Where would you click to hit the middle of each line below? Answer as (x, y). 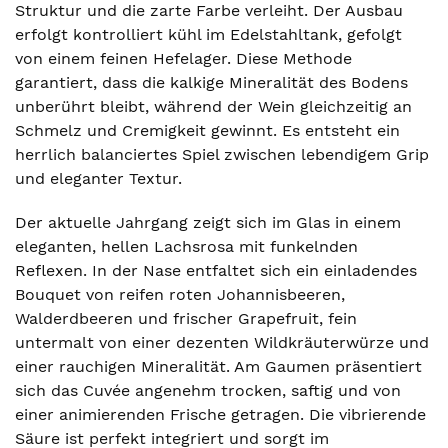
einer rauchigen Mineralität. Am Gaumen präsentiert (218, 366)
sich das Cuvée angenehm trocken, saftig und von (208, 390)
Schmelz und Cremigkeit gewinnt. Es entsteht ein (207, 130)
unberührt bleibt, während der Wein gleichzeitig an (213, 106)
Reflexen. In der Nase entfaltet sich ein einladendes (216, 270)
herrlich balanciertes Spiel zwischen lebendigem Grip (222, 154)
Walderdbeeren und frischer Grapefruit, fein (186, 318)
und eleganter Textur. (98, 178)
